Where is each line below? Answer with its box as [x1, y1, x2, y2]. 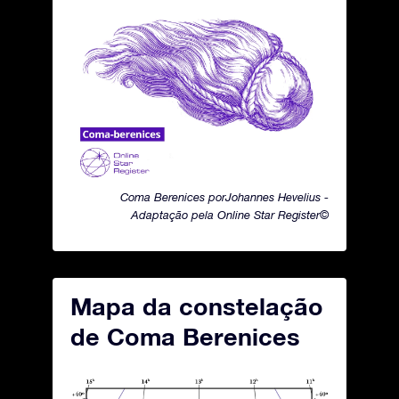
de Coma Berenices [70, 322, 300, 351]
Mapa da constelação [70, 292, 323, 321]
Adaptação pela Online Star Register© [131, 208, 329, 222]
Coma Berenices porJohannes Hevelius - [120, 191, 329, 204]
